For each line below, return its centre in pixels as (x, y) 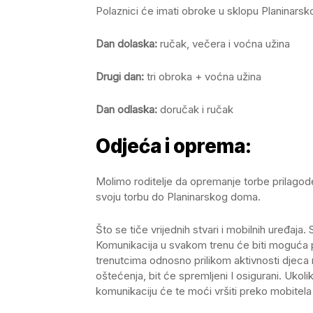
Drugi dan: (121, 77)
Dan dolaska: (126, 44)
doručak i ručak (195, 110)
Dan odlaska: (126, 110)
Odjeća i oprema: (174, 146)
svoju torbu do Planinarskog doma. (178, 197)
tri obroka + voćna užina (204, 77)
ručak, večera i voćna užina (224, 44)
